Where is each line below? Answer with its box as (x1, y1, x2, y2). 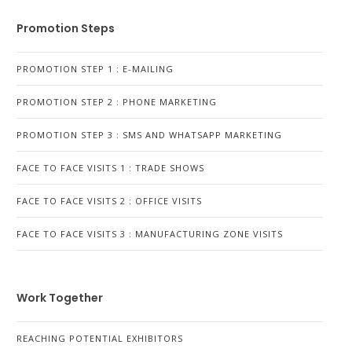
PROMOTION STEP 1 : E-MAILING (16, 63, 174, 75)
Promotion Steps (16, 20, 115, 36)
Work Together (16, 290, 103, 306)
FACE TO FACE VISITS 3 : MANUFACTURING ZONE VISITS (16, 228, 283, 240)
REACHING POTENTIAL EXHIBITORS (16, 332, 183, 344)
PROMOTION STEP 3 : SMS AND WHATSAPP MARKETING (16, 129, 282, 141)
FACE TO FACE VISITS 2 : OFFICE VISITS (16, 195, 202, 207)
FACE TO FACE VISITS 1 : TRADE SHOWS (16, 162, 204, 174)
